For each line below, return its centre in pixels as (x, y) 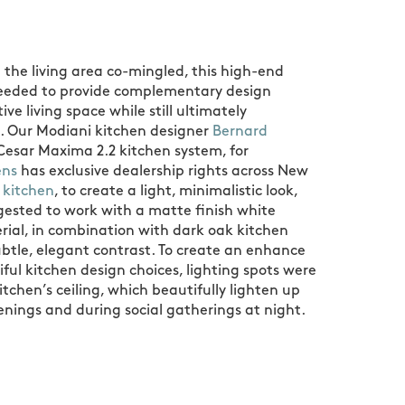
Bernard (240, 132)
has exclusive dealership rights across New (163, 171)
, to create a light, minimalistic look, (176, 191)
